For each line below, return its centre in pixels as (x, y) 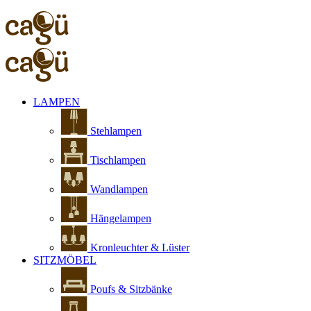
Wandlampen (118, 189)
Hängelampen (119, 218)
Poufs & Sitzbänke (130, 289)
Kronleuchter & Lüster (138, 247)
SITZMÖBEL (65, 260)
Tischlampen (117, 160)
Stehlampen (115, 131)
